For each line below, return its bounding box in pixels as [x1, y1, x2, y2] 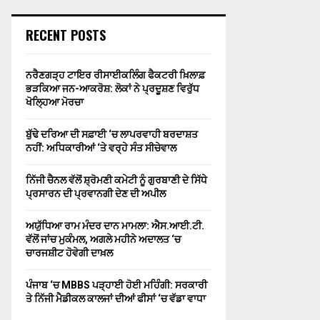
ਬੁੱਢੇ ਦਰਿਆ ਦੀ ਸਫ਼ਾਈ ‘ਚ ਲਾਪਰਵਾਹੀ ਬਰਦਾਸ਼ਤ [26, 129, 198, 140]
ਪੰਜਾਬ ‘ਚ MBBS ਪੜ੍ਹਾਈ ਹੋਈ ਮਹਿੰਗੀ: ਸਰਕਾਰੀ [26, 279, 207, 291]
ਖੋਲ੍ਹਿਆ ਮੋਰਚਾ [26, 96, 84, 108]
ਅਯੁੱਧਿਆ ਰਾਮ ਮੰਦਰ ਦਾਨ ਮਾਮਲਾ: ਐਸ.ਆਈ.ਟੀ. [26, 220, 204, 231]
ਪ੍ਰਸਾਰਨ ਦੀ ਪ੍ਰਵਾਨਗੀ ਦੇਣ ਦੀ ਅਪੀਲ [26, 188, 166, 199]
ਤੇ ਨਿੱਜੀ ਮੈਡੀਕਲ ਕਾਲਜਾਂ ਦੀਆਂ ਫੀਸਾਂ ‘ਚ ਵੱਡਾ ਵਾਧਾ [26, 293, 206, 304]
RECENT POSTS [26, 26, 106, 44]
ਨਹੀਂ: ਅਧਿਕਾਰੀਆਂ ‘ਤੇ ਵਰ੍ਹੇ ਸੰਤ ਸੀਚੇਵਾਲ [26, 142, 176, 154]
